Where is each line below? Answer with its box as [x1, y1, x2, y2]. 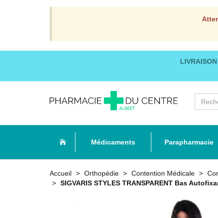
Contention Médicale [131, 169, 195, 177]
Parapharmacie [164, 138, 214, 146]
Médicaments [91, 138, 135, 146]
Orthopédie [84, 169, 119, 177]
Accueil [50, 169, 72, 177]
